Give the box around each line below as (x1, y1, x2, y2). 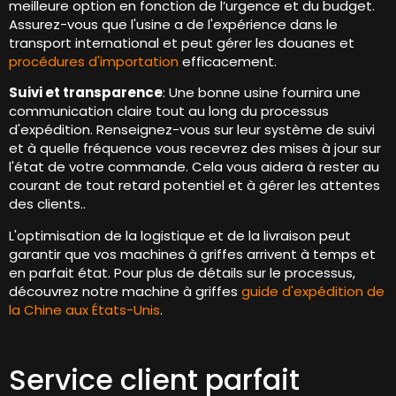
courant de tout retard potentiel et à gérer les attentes (9, 176, 380, 195)
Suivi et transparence (9, 83, 163, 103)
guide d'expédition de (241, 281, 385, 301)
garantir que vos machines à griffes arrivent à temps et (9, 244, 376, 263)
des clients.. (9, 194, 86, 214)
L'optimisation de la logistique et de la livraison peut (9, 225, 351, 245)
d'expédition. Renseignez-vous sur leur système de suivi (9, 120, 375, 140)
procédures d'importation (9, 51, 179, 71)
